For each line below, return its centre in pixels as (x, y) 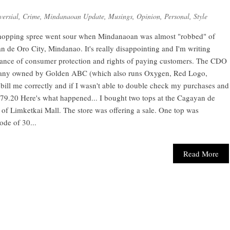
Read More (201, 154)
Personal (177, 16)
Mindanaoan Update (74, 16)
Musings (120, 16)
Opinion (148, 16)
